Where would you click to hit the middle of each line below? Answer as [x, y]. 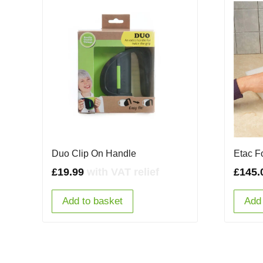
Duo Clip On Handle [94, 154]
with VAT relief [123, 172]
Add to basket [92, 201]
